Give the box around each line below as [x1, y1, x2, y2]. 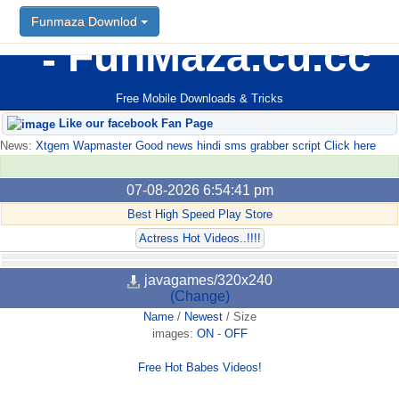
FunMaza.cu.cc [56, 33, 371, 80]
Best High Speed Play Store [126, 208, 273, 222]
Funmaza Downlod [31, 14, 141, 28]
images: [151, 327, 197, 341]
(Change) [169, 289, 230, 305]
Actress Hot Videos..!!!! [138, 232, 261, 246]
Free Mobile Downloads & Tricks [116, 92, 283, 106]
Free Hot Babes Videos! [137, 361, 262, 375]
